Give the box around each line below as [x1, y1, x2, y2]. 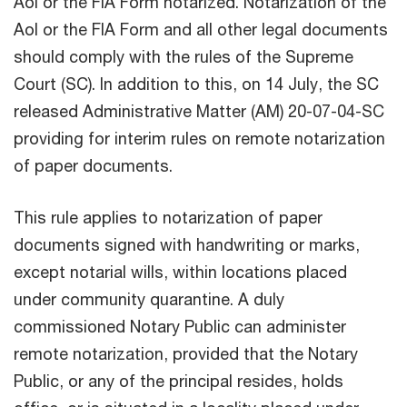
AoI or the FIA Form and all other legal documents [14, 18, 388, 39]
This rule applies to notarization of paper [14, 206, 323, 227]
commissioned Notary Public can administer [14, 315, 346, 336]
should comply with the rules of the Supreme [14, 45, 353, 66]
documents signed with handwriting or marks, [14, 233, 360, 254]
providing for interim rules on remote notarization [14, 127, 385, 148]
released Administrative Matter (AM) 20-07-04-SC [14, 100, 384, 121]
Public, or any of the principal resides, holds [14, 370, 343, 391]
